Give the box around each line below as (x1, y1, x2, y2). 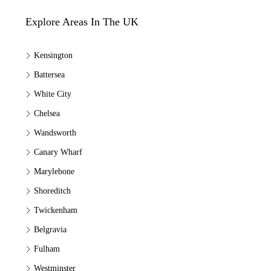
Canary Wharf (34, 148, 82, 157)
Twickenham (34, 206, 77, 215)
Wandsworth (34, 128, 76, 137)
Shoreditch (34, 186, 71, 195)
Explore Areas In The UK (25, 16, 139, 28)
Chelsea (34, 109, 60, 118)
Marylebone (34, 167, 74, 176)
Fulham (34, 244, 60, 253)
